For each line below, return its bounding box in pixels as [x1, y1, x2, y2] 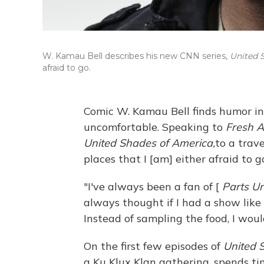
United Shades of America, [84, 136, 215, 150]
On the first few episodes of [84, 239, 223, 253]
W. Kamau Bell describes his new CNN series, [42, 51, 230, 61]
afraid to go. [42, 62, 91, 73]
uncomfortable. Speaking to [84, 120, 226, 134]
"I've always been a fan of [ [84, 180, 222, 193]
